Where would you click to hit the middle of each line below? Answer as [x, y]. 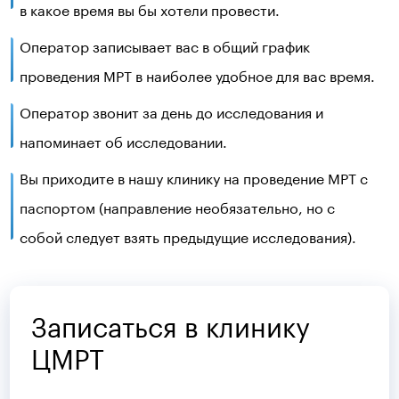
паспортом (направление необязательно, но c [177, 206]
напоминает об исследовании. [123, 140]
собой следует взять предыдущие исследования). [187, 236]
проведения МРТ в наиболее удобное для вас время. [197, 74]
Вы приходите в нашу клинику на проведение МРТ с [193, 177]
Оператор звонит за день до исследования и [171, 111]
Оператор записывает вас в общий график [164, 45]
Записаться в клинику [171, 323]
